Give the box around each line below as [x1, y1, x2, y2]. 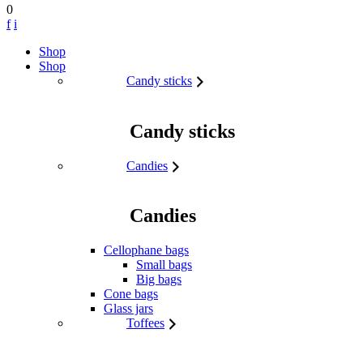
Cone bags [104, 287, 158, 301]
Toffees [126, 316, 164, 331]
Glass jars [104, 301, 153, 316]
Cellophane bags [104, 243, 189, 258]
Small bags [136, 258, 192, 272]
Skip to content [6, 43, 83, 58]
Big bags [136, 272, 181, 287]
